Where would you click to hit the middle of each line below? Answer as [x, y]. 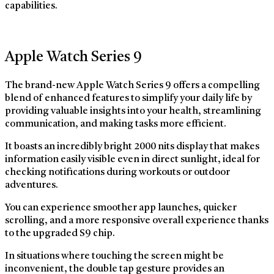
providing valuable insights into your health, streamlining [133, 111]
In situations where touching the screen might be [114, 256]
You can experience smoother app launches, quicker [121, 208]
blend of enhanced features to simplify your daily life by [128, 98]
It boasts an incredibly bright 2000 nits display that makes [132, 146]
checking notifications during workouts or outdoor [117, 172]
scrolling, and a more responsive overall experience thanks [137, 220]
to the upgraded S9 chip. [60, 233]
